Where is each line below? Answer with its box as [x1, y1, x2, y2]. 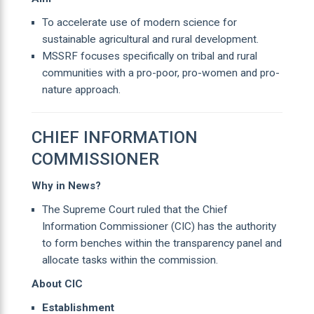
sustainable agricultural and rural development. [41, 32, 259, 46]
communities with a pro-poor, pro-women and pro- [41, 66, 280, 79]
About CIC [31, 277, 83, 290]
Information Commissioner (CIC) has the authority [41, 219, 276, 233]
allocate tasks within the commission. [41, 253, 218, 266]
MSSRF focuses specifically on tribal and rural [41, 49, 257, 62]
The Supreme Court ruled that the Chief [41, 203, 228, 216]
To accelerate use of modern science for [41, 15, 237, 29]
